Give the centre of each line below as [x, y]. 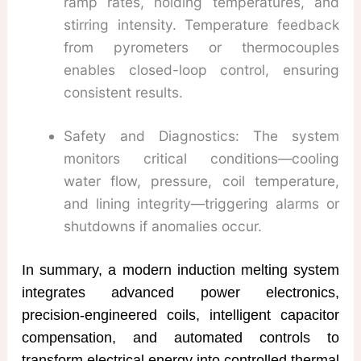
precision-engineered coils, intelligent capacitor [180, 315]
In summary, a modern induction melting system [180, 270]
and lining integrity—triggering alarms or [201, 204]
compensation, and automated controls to [180, 338]
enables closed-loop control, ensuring [201, 70]
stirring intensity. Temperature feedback [201, 25]
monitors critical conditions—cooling [201, 159]
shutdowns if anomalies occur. [162, 226]
